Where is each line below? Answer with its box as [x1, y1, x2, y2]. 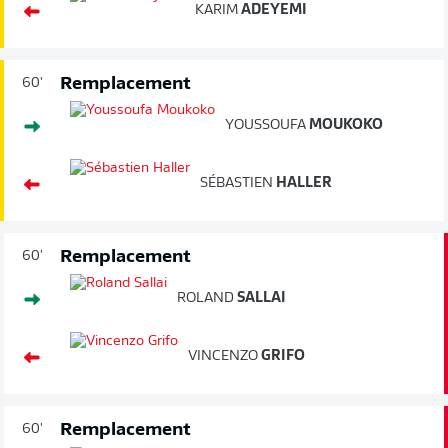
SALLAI [234, 291, 286, 306]
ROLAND [177, 291, 234, 306]
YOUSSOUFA [225, 118, 306, 133]
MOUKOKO [306, 118, 383, 133]
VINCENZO [188, 349, 258, 364]
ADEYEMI [238, 3, 307, 18]
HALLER [273, 176, 332, 191]
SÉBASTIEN [200, 176, 273, 191]
